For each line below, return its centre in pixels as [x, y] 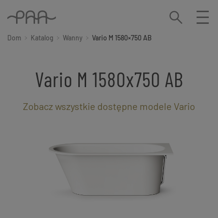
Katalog [42, 38]
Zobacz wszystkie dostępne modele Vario [109, 106]
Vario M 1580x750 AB [109, 79]
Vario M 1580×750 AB [122, 38]
